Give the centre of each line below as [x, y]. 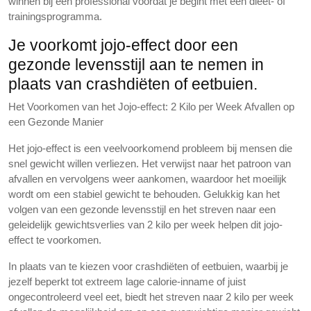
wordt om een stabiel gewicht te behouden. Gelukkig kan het [144, 194]
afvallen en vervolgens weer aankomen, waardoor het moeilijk [148, 179]
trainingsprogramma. [55, 16]
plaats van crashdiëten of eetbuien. [133, 84]
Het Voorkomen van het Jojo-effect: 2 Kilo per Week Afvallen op [151, 107]
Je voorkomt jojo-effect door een [123, 45]
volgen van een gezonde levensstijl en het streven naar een [142, 209]
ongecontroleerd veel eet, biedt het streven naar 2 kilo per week [151, 297]
